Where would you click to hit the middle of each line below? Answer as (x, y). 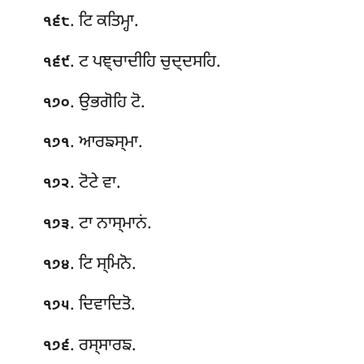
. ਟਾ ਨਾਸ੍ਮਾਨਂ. (111, 225)
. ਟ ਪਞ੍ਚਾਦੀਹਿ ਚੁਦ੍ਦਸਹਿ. (146, 62)
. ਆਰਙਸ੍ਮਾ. (107, 143)
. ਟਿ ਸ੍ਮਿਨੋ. (104, 265)
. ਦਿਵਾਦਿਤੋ (101, 305)
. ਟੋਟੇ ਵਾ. (96, 184)
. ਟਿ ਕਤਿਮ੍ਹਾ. (105, 22)
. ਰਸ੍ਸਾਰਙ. (104, 346)
